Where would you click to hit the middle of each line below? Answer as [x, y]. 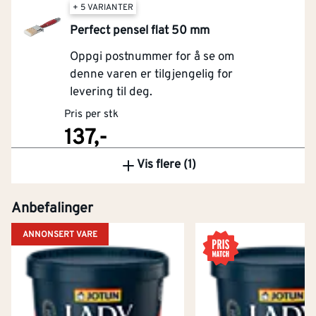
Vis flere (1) [166, 165]
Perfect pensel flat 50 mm [140, 31]
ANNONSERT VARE [60, 235]
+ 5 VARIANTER [103, 7]
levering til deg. [111, 92]
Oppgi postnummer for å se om [152, 57]
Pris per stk [92, 114]
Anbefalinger [52, 208]
